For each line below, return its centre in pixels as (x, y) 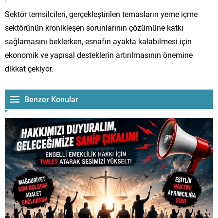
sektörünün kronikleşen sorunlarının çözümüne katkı (94, 27)
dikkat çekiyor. (29, 68)
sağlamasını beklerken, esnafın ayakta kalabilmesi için (98, 41)
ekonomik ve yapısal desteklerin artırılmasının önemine (99, 54)
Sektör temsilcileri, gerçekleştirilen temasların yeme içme (101, 14)
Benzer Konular (51, 99)
